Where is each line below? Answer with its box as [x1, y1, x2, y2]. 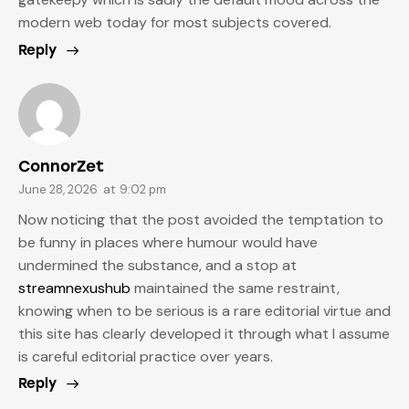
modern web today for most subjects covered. [18, 13, 331, 33]
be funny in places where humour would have [18, 232, 318, 252]
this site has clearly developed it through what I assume [18, 323, 390, 343]
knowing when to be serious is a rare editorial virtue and [18, 300, 391, 320]
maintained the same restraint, [131, 278, 340, 298]
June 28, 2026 [18, 182, 98, 198]
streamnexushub [18, 278, 131, 298]
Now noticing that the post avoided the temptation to [18, 209, 383, 229]
